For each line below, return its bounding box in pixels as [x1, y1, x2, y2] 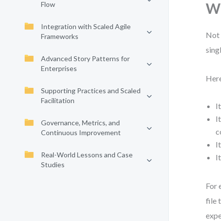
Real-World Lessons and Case [41, 150, 133, 159]
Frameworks [41, 32, 78, 40]
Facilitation [41, 96, 74, 105]
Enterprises [41, 64, 77, 73]
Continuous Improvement [41, 128, 121, 137]
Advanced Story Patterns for [41, 54, 130, 63]
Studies [41, 160, 65, 169]
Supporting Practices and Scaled [41, 86, 141, 95]
